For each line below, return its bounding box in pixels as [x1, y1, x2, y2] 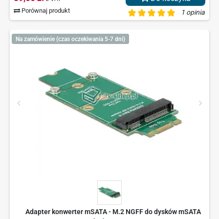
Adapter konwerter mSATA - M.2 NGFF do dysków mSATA [25, 208, 201, 216]
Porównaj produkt [20, 7, 70, 15]
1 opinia [181, 8, 205, 17]
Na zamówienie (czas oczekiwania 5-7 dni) [15, 35, 125, 43]
